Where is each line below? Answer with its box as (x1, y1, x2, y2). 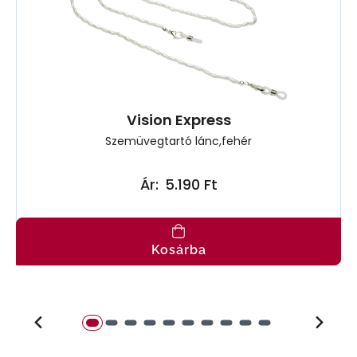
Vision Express (126, 109, 231, 130)
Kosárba (151, 241, 206, 257)
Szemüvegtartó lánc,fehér (105, 132, 252, 149)
